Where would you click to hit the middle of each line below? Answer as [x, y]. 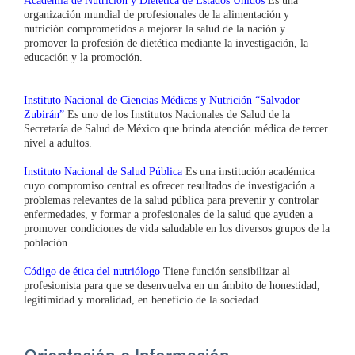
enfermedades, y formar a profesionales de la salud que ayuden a [168, 215]
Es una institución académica [248, 172]
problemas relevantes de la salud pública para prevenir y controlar [171, 200]
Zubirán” [44, 115]
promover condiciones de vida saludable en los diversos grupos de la [177, 229]
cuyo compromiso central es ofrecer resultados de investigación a [169, 186]
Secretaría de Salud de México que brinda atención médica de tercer [176, 129]
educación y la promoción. [83, 58]
